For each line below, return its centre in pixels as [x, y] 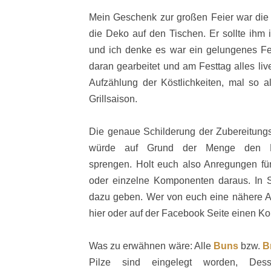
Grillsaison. [113, 99]
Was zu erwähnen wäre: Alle [151, 246]
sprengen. [113, 165]
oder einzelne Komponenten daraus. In [176, 181]
